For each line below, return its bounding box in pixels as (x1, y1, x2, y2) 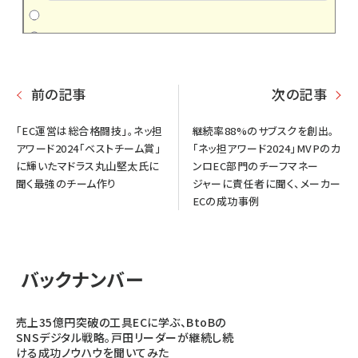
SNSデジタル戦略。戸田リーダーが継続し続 (16, 328, 234, 345)
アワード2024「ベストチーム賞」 (16, 141, 161, 157)
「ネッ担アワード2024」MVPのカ (192, 141, 341, 157)
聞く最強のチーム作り (16, 176, 117, 192)
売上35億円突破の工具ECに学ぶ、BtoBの (16, 313, 226, 330)
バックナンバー (20, 265, 144, 293)
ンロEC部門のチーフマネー (192, 158, 319, 174)
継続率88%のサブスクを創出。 (192, 123, 335, 139)
